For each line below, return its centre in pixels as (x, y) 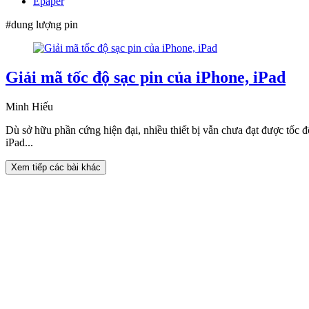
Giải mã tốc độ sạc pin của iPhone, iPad (146, 77)
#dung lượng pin (42, 24)
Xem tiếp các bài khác (56, 167)
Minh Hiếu (29, 106)
